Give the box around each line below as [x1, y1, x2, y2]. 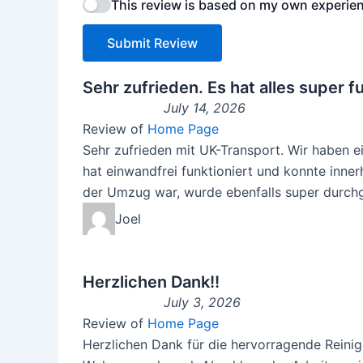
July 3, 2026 [164, 294, 241, 311]
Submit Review [107, 35, 198, 52]
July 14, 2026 [164, 100, 246, 117]
